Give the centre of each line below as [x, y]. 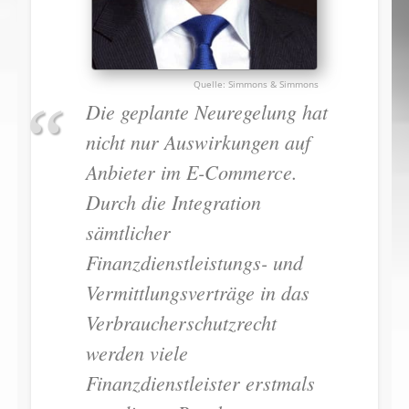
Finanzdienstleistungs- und [194, 262]
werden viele [136, 353]
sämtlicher [128, 232]
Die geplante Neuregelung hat [206, 112]
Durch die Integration [173, 202]
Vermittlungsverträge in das [197, 293]
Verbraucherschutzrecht [181, 323]
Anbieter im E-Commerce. [191, 172]
